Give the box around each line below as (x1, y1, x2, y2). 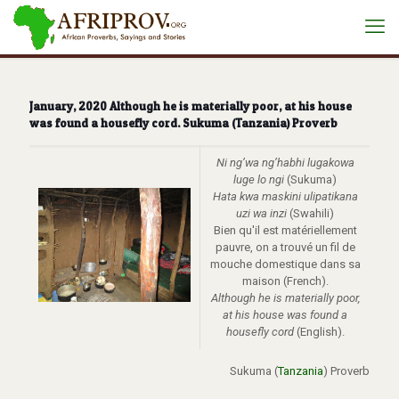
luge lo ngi (233, 173, 284, 186)
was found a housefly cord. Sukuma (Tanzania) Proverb (29, 116, 338, 130)
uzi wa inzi (236, 207, 287, 220)
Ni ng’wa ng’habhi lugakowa (216, 156, 354, 169)
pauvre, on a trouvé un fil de (215, 240, 355, 254)
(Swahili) (287, 207, 334, 220)
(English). (296, 325, 345, 338)
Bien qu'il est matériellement (213, 224, 357, 237)
